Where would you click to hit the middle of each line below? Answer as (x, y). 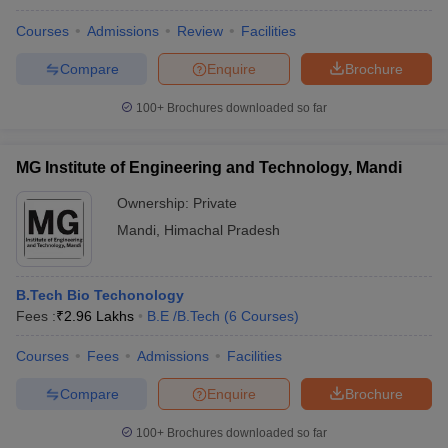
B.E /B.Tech (183, 316)
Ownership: (155, 203)
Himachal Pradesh (222, 230)
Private (215, 203)
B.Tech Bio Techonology (100, 295)
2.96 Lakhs (99, 316)
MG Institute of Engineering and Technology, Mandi (209, 167)
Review (200, 31)
